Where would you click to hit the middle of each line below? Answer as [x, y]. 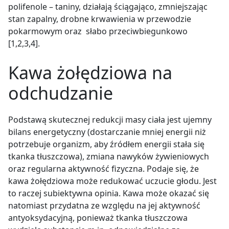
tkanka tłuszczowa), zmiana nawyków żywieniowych [109, 156]
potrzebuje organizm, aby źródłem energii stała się [106, 144]
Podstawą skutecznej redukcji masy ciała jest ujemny [110, 119]
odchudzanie [61, 93]
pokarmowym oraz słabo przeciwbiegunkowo [98, 31]
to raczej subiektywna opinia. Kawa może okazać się [109, 193]
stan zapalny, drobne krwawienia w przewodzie [100, 19]
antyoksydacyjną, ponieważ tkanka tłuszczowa [98, 217]
